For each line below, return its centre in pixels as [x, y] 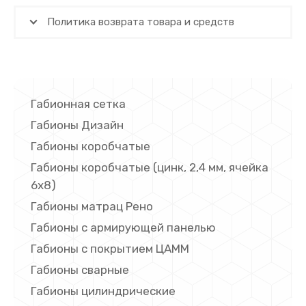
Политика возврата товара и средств [141, 22]
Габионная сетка [78, 103]
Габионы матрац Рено [92, 206]
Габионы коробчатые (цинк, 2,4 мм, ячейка [150, 167]
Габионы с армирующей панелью [123, 227]
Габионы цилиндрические [103, 291]
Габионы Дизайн [77, 125]
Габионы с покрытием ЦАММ [110, 248]
